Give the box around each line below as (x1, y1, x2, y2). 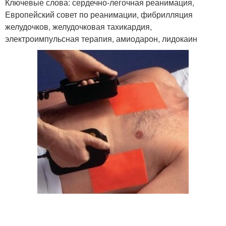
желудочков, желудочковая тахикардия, (5, 21, 152, 32)
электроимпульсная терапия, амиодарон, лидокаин (5, 33, 197, 44)
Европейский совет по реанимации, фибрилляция (5, 9, 193, 20)
